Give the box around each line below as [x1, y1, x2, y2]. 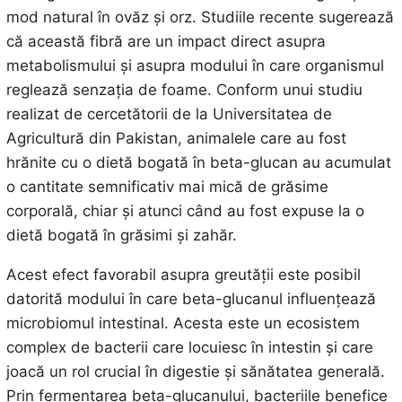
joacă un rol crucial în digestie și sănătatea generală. [5, 362, 385, 380]
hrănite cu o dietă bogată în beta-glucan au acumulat [5, 153, 391, 171]
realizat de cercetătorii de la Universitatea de [5, 104, 332, 123]
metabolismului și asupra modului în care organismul [5, 56, 384, 74]
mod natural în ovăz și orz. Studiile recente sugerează [5, 7, 394, 26]
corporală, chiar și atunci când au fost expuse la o [5, 201, 364, 220]
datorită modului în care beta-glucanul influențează [5, 289, 376, 308]
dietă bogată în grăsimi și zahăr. [5, 225, 237, 244]
